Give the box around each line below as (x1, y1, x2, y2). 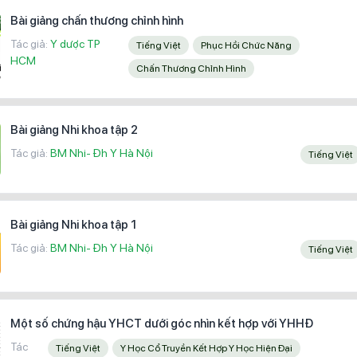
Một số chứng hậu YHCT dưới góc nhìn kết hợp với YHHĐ (10, 316, 313, 331)
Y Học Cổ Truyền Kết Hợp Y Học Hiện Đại (125, 343, 292, 354)
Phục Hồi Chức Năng (206, 39, 292, 51)
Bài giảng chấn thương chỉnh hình (10, 13, 183, 28)
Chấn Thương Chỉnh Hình (143, 62, 247, 74)
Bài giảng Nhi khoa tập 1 (10, 218, 136, 233)
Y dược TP (50, 37, 100, 50)
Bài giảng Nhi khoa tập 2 (10, 122, 138, 137)
